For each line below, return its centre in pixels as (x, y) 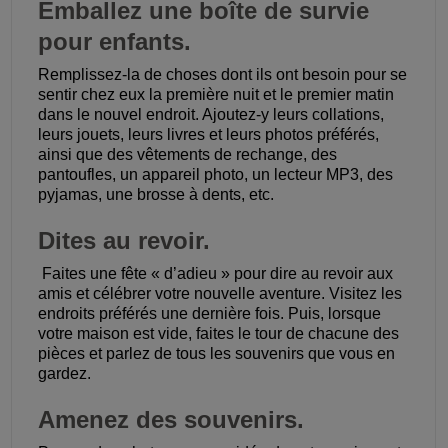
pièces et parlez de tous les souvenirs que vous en (216, 354)
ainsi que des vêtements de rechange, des (187, 155)
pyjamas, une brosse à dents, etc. (155, 195)
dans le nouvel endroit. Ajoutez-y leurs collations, (210, 115)
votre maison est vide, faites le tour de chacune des (218, 334)
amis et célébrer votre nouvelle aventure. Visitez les (219, 294)
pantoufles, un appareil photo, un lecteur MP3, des (215, 175)
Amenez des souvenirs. (170, 419)
